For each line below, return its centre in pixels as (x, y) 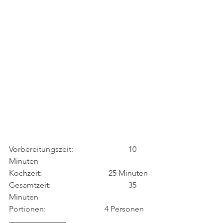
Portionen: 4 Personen (116, 209)
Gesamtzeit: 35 (31, 185)
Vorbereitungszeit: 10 (42, 149)
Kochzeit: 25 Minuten (128, 173)
